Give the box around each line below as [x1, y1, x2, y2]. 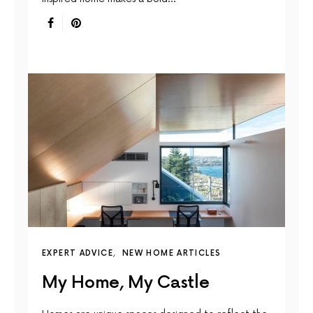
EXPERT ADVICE [42, 249, 113, 259]
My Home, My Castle [42, 272, 210, 293]
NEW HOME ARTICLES [122, 249, 221, 259]
